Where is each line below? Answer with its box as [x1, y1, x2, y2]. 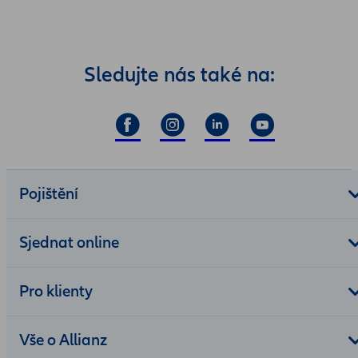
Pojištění [19, 185, 78, 205]
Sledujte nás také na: [83, 62, 275, 89]
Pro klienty [19, 282, 93, 302]
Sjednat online [19, 233, 119, 253]
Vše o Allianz [19, 331, 107, 351]
